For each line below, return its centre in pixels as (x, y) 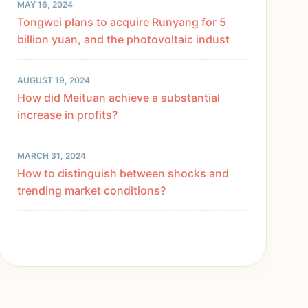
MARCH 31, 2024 (52, 156)
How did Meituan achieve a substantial (119, 98)
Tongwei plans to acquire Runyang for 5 (122, 22)
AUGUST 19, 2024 (54, 80)
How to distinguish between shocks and (123, 174)
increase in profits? (67, 115)
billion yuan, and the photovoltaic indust (123, 40)
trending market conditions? (91, 191)
